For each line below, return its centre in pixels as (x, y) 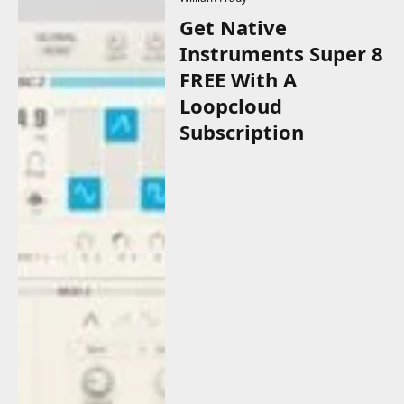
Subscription (242, 131)
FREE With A (239, 79)
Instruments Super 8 (282, 53)
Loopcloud (231, 105)
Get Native (234, 27)
